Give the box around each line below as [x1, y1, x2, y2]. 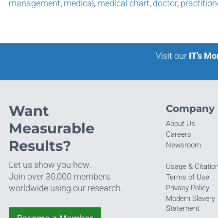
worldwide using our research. [9, 183, 123, 194]
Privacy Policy [165, 183, 209, 193]
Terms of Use [165, 173, 209, 182]
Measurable [9, 120, 94, 137]
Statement [165, 204, 200, 213]
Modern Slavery [165, 194, 215, 203]
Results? [9, 137, 71, 155]
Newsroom [165, 141, 201, 150]
